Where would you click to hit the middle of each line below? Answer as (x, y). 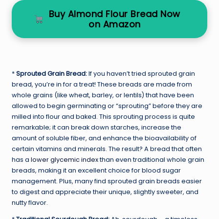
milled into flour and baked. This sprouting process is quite (103, 116)
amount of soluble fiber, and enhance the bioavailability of (104, 138)
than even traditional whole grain (151, 159)
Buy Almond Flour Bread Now (114, 14)
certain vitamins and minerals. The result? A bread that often (107, 149)
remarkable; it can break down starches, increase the (97, 127)
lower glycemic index (65, 159)
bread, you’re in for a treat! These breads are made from (102, 84)
